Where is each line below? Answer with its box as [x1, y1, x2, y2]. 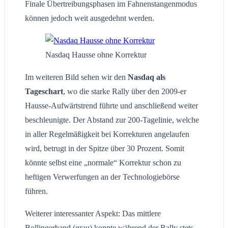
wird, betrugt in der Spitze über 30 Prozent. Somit [25, 144, 184, 153]
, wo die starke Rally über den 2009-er [63, 87, 186, 96]
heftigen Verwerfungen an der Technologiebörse [25, 173, 180, 182]
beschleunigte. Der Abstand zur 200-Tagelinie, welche [25, 116, 199, 125]
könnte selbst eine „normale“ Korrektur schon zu [25, 158, 181, 167]
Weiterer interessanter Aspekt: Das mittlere [25, 209, 161, 218]
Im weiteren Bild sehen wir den [25, 73, 128, 82]
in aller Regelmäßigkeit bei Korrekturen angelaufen [25, 130, 189, 139]
